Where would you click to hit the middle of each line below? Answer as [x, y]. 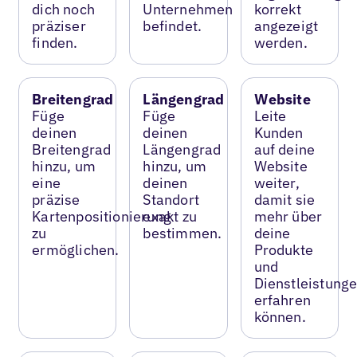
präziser [59, 25]
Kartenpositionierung [102, 216]
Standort [171, 199]
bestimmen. [182, 233]
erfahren [282, 300]
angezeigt [286, 25]
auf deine [284, 149]
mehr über [288, 216]
